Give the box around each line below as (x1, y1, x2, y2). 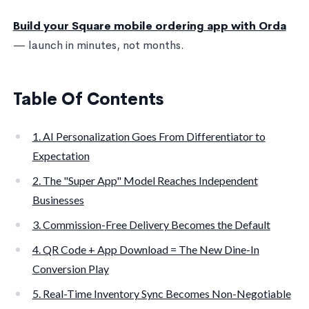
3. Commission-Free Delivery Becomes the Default (32, 217, 270, 231)
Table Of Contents (12, 88, 163, 110)
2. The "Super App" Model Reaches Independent (32, 173, 258, 187)
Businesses (32, 192, 84, 206)
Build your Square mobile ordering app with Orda (12, 18, 286, 33)
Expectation (32, 148, 90, 162)
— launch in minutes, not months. (12, 37, 184, 52)
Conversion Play (32, 261, 109, 275)
